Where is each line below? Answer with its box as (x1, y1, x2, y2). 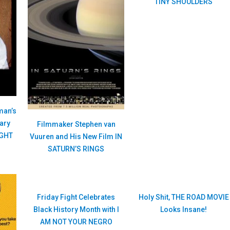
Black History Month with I (33, 205, 119, 214)
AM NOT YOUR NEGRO (40, 217, 112, 226)
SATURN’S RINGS (48, 144, 104, 153)
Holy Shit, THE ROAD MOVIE (138, 193, 229, 201)
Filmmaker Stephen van (36, 120, 116, 128)
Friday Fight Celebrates (37, 193, 115, 201)
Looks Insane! (160, 205, 207, 214)
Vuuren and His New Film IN (30, 132, 122, 141)
